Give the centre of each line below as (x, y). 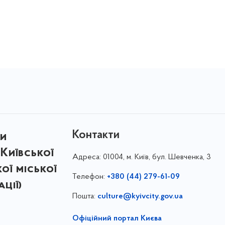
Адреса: (87, 157)
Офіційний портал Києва (117, 218)
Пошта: (85, 196)
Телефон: (89, 177)
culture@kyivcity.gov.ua (140, 196)
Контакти (96, 135)
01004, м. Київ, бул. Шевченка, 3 (157, 157)
